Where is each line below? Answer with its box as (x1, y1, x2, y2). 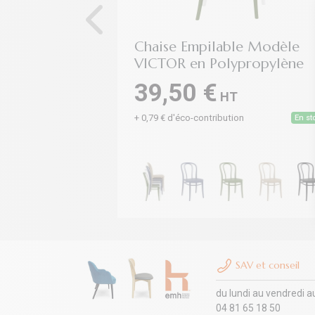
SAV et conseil (233, 258, 300, 271)
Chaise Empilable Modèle (134, 38, 300, 56)
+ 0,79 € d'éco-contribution (134, 112, 244, 123)
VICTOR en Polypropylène (134, 55, 304, 72)
